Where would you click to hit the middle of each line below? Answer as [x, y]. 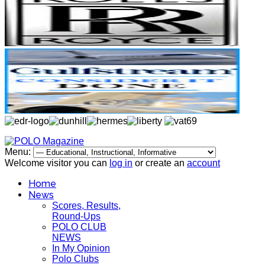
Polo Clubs [75, 259]
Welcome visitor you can [57, 163]
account [203, 163]
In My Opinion [81, 248]
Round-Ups [76, 216]
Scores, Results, [86, 206]
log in [121, 163]
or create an [160, 163]
